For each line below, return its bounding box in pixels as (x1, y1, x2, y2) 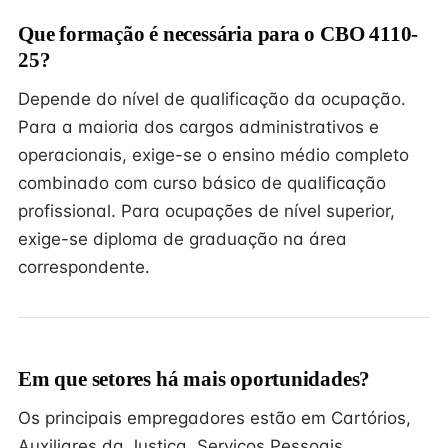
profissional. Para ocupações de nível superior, (18, 201, 395, 221)
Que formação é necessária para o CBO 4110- (18, 22, 419, 46)
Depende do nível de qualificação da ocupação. (18, 89, 406, 109)
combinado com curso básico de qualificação (18, 173, 386, 193)
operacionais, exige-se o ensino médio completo (18, 145, 409, 165)
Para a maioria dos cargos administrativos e (18, 117, 379, 137)
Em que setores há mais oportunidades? (18, 367, 371, 391)
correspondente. (18, 257, 150, 277)
